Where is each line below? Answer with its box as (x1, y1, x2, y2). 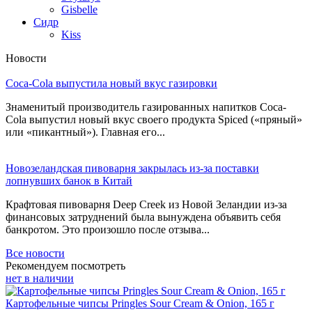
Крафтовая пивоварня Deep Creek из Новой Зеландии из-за (6, 198, 287, 210)
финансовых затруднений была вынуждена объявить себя (6, 210, 281, 223)
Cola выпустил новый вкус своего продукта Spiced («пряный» (6, 113, 302, 125)
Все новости (6, 247, 65, 259)
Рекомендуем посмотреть (6, 259, 125, 272)
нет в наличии (6, 272, 74, 284)
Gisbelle (61, 3, 97, 15)
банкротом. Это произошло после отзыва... (6, 223, 210, 235)
